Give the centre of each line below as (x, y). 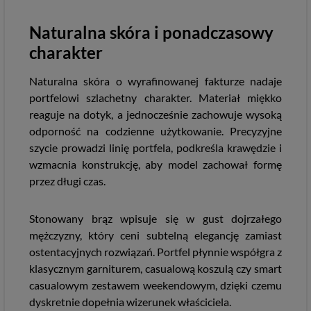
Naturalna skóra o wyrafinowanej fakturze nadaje (155, 81)
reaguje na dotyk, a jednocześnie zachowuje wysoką (155, 114)
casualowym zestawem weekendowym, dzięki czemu (155, 285)
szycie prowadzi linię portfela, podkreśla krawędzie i (155, 148)
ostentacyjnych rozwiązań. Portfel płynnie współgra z (155, 252)
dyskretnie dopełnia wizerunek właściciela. (130, 302)
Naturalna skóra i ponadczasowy (151, 32)
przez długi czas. (67, 181)
